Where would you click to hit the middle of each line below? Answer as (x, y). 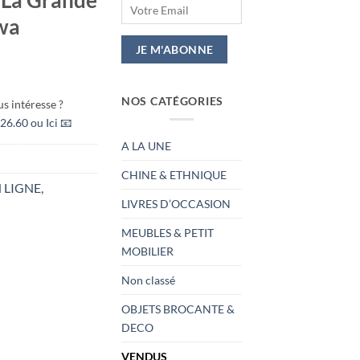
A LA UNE (146, 146)
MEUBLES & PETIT (168, 233)
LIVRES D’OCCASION (176, 204)
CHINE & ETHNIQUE (174, 175)
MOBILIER (147, 252)
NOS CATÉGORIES (173, 101)
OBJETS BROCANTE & (178, 309)
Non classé (148, 280)
